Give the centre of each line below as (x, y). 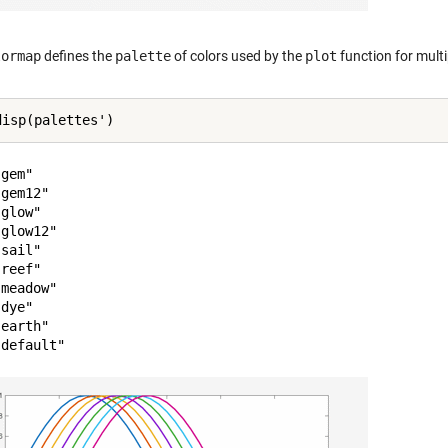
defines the (78, 56)
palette (143, 56)
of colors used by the (238, 56)
